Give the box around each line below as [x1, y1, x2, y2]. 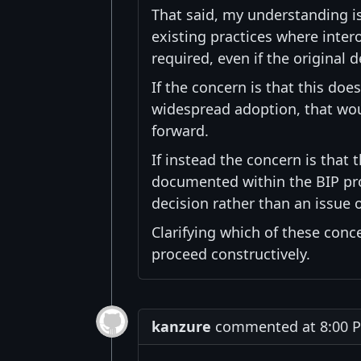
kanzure [151, 316, 211, 336]
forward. [151, 120, 209, 140]
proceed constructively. [151, 243, 310, 263]
